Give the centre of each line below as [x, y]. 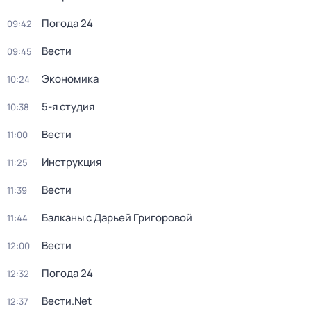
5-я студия [68, 107]
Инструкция [72, 162]
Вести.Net [67, 301]
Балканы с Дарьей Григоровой [117, 218]
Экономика [70, 79]
